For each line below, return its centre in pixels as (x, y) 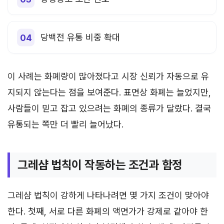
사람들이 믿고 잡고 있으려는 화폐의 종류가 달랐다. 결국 (109, 108)
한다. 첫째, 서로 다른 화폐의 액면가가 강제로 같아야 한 (108, 211)
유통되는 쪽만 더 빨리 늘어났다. (65, 124)
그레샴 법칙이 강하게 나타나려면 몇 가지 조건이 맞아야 (108, 195)
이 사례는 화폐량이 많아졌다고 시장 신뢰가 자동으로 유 (108, 76)
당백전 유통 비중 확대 (80, 37)
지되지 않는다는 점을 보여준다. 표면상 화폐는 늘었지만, (109, 92)
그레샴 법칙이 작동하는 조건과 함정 (100, 165)
